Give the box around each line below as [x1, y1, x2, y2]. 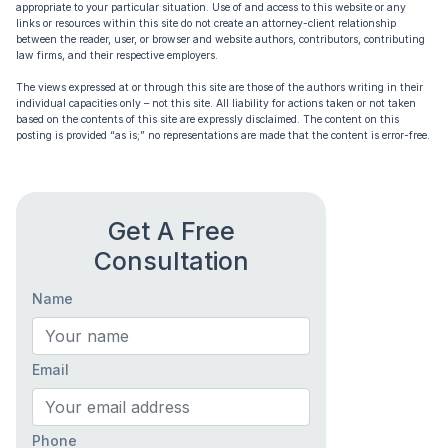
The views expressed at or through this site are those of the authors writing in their [16, 80, 423, 94]
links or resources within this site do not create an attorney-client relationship [16, 16, 396, 30]
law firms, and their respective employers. [16, 48, 218, 62]
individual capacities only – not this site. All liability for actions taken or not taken [16, 96, 416, 110]
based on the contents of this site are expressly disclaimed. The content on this [16, 112, 399, 126]
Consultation [93, 245, 249, 276]
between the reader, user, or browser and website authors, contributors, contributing [16, 32, 425, 46]
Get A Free [107, 215, 235, 246]
